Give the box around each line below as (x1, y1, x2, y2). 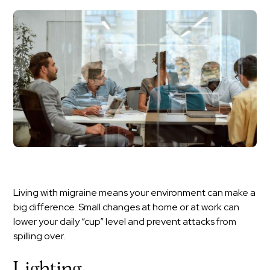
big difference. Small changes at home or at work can (13, 200, 240, 213)
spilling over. (13, 229, 66, 242)
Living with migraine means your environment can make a (13, 186, 256, 199)
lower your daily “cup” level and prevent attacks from (13, 215, 237, 228)
